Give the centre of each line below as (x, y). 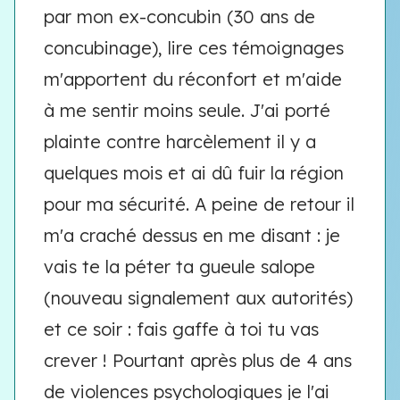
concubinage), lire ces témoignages (194, 48)
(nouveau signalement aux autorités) (198, 298)
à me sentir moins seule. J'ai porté (187, 110)
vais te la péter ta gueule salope (179, 267)
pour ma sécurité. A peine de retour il (199, 204)
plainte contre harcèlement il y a (180, 142)
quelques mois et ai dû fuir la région (194, 173)
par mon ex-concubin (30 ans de (179, 17)
